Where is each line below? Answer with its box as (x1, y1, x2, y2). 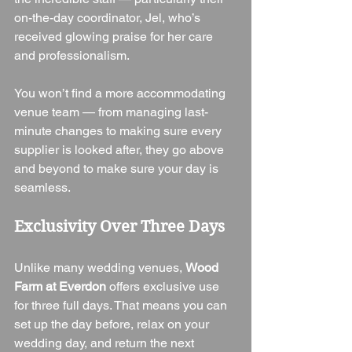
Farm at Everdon (14, 279, 106, 295)
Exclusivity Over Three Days (14, 218, 225, 236)
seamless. (14, 180, 71, 196)
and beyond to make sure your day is (14, 161, 222, 177)
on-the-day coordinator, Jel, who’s (14, 10, 203, 26)
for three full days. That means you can (14, 298, 230, 313)
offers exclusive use (106, 279, 222, 295)
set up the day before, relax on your (14, 317, 212, 332)
